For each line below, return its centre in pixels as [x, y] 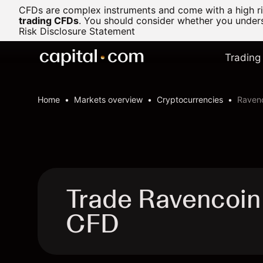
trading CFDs [49, 21]
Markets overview [108, 100]
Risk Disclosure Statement [77, 31]
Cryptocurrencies [190, 100]
